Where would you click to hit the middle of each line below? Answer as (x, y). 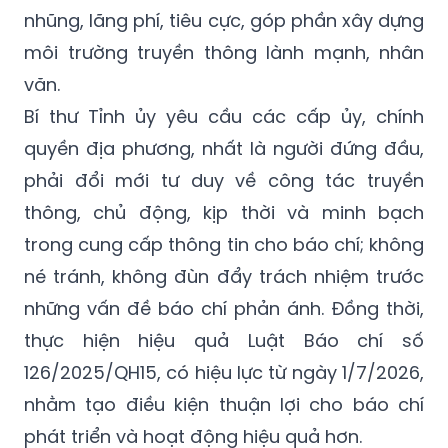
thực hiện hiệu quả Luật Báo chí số (224, 340)
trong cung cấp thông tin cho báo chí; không (224, 244)
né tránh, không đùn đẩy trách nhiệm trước (224, 276)
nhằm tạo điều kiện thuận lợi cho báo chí (224, 404)
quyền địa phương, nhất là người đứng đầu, (224, 148)
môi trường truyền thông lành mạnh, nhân (224, 52)
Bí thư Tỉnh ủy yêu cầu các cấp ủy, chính (224, 116)
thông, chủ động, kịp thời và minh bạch (224, 212)
